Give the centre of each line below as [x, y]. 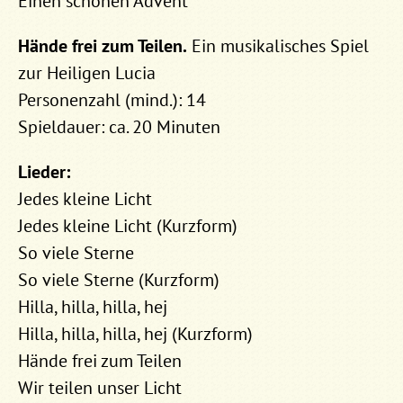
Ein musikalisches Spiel [278, 45]
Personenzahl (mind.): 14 [112, 99]
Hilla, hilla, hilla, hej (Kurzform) [135, 333]
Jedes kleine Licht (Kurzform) [128, 225]
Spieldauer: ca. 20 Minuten [119, 126]
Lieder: [44, 171]
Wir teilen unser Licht [100, 387]
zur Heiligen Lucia [87, 72]
